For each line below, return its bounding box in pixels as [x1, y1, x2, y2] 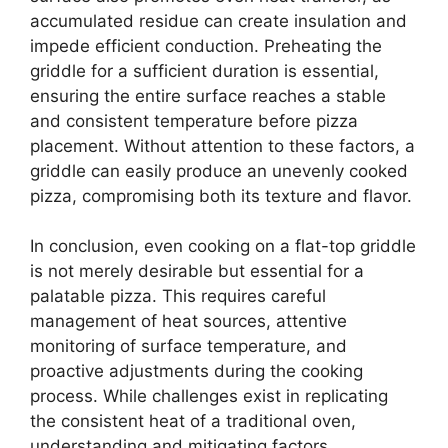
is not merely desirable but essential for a [30, 261, 364, 282]
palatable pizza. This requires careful [30, 286, 326, 307]
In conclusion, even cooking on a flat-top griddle [30, 236, 416, 257]
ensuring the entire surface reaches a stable [30, 85, 386, 106]
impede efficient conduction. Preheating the [30, 35, 382, 56]
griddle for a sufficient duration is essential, [30, 60, 379, 81]
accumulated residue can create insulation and [30, 10, 407, 31]
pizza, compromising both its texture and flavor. [30, 185, 412, 206]
